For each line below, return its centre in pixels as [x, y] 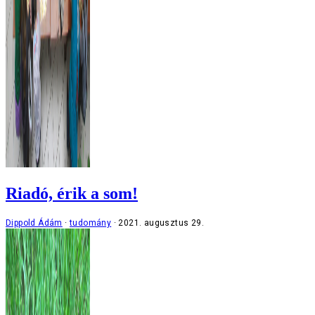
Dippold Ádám [34, 223]
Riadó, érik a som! [72, 194]
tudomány [91, 223]
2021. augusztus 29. [161, 223]
